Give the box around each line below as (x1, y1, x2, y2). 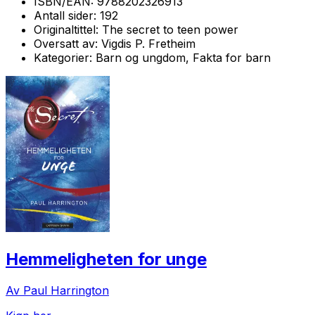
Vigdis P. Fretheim (101, 36, 195, 51)
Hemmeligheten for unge (6, 248, 207, 269)
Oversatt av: (34, 36, 101, 51)
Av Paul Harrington (6, 283, 109, 297)
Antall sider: (34, 8, 100, 22)
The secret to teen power (102, 22, 238, 37)
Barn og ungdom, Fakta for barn (96, 50, 271, 65)
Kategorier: (34, 50, 96, 65)
